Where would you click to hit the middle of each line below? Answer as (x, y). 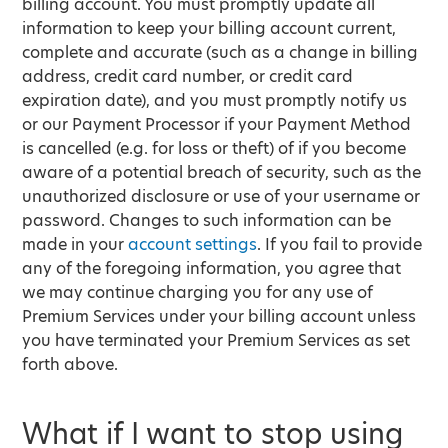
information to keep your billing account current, (209, 28)
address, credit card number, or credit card (188, 76)
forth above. (70, 364)
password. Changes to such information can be (207, 220)
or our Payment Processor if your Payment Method (217, 124)
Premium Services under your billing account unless (219, 316)
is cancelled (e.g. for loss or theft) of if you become (214, 148)
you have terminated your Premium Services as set (216, 340)
